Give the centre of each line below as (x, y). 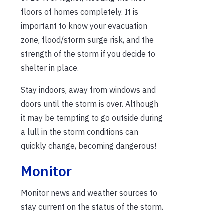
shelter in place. (50, 68)
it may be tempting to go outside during (92, 118)
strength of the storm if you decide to (88, 54)
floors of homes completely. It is (80, 12)
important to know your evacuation (84, 26)
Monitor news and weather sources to (89, 193)
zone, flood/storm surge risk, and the (87, 40)
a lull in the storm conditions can (80, 132)
